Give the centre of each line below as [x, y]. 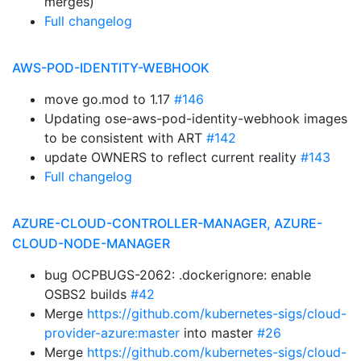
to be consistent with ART [125, 138]
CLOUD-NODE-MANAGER [91, 243]
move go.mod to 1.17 [109, 99]
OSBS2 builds [87, 294]
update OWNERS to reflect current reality [172, 157]
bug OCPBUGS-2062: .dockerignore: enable [178, 275]
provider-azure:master [112, 333]
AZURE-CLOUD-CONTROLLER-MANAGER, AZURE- [167, 223]
